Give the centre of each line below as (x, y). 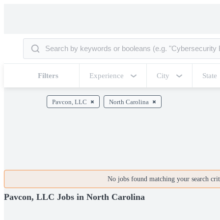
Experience (107, 76)
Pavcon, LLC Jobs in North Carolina (74, 197)
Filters (48, 76)
